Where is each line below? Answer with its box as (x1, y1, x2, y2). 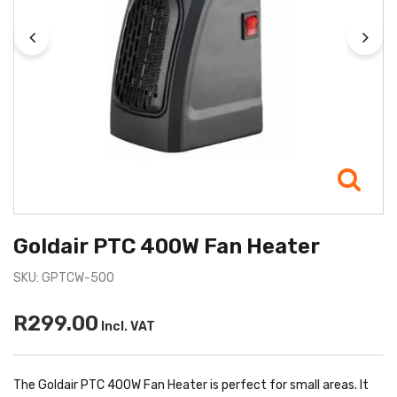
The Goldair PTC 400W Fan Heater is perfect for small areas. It (13, 378, 369, 393)
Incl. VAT (98, 319, 155, 335)
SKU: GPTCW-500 (13, 270, 114, 286)
